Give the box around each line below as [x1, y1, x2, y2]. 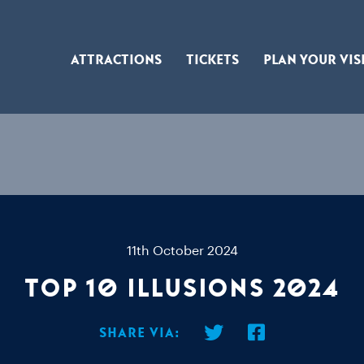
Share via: [99, 324, 180, 340]
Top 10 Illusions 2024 [24, 274, 340, 303]
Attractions [71, 52, 162, 67]
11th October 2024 [126, 245, 238, 258]
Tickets [186, 52, 239, 67]
